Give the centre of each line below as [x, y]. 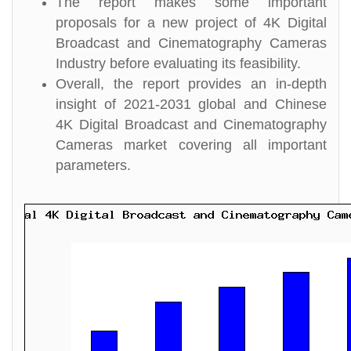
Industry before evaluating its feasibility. [178, 63]
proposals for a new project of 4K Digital [191, 23]
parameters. [93, 165]
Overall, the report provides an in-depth [191, 84]
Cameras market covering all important [191, 145]
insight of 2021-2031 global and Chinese [191, 104]
